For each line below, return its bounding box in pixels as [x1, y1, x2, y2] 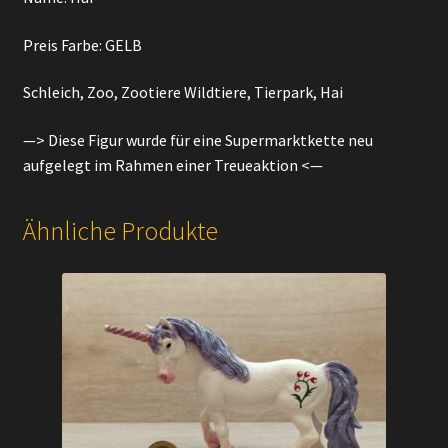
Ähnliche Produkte [22, 215, 218, 248]
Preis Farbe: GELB [22, 34, 142, 55]
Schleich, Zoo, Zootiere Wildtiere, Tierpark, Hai [22, 82, 343, 103]
